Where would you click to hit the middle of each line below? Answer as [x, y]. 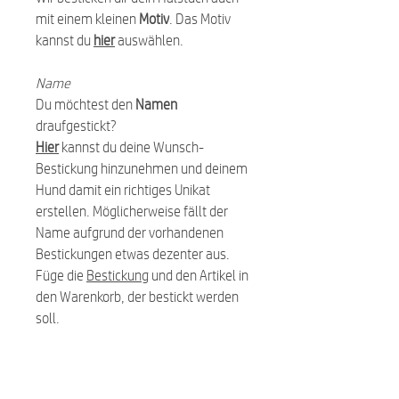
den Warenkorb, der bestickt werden [137, 296]
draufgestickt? [76, 125]
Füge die [61, 275]
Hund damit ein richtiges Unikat [123, 189]
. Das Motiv [200, 18]
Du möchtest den [85, 104]
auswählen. [151, 40]
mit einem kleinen [87, 18]
